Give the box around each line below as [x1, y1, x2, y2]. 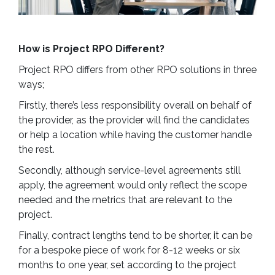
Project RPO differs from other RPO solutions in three [18, 64, 257, 76]
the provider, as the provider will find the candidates [18, 114, 250, 126]
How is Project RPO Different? [18, 43, 165, 55]
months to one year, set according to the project [18, 259, 236, 271]
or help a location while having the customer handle [18, 129, 252, 141]
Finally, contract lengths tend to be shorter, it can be [18, 230, 252, 241]
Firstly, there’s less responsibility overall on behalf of [18, 99, 252, 111]
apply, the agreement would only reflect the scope [18, 179, 247, 191]
